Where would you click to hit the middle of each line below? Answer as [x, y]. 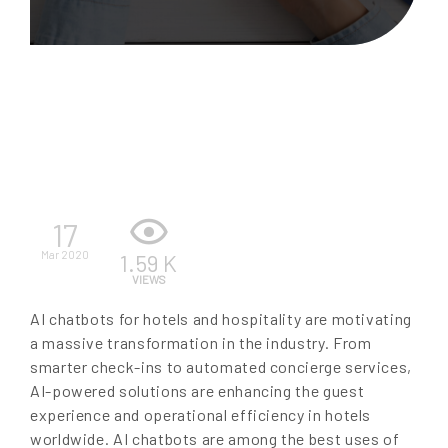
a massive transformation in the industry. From [201, 343]
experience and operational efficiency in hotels [201, 415]
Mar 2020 [65, 254]
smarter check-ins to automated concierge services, [221, 367]
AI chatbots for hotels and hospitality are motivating [221, 319]
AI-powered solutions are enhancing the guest [197, 391]
